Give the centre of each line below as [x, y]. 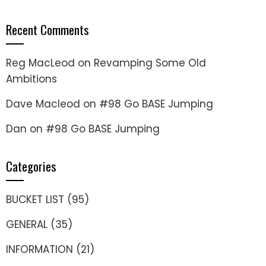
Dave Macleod [43, 104]
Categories [31, 166]
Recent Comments [47, 29]
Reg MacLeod [40, 63]
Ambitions [31, 79]
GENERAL [27, 224]
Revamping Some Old [150, 63]
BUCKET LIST [35, 199]
